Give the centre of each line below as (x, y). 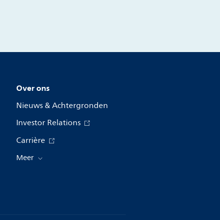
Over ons (33, 88)
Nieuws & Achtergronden (62, 106)
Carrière (31, 141)
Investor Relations (49, 123)
